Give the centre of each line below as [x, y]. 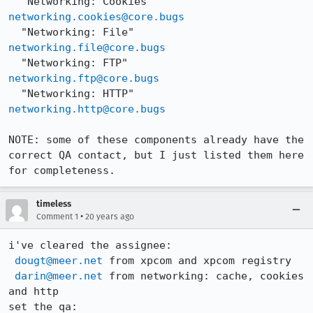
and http [34, 291]
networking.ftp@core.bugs [84, 78]
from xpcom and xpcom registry [197, 261]
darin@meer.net [59, 276]
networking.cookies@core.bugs [96, 17]
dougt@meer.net [59, 261]
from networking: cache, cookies [203, 276]
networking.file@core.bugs [87, 48]
